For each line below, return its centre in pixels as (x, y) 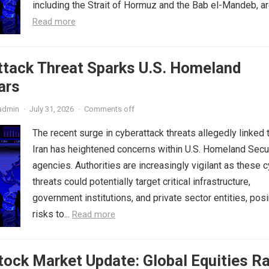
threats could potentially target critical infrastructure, (141, 182)
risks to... (52, 214)
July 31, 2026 (52, 109)
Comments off (109, 109)
